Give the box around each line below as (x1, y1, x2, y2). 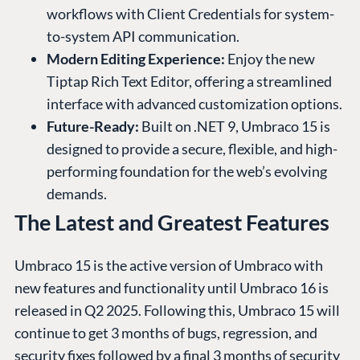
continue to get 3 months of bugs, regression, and (14, 324, 317, 342)
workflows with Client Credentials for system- (47, 5, 334, 23)
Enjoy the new (225, 50, 315, 68)
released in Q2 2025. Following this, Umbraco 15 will (14, 301, 340, 320)
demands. (47, 185, 107, 203)
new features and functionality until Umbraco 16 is (14, 279, 329, 297)
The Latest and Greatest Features (14, 209, 329, 236)
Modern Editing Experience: (47, 50, 225, 68)
